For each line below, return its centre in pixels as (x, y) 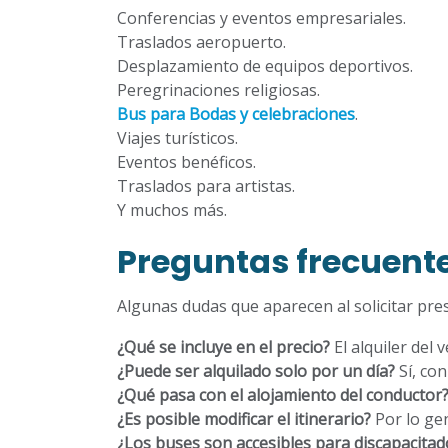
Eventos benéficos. (186, 162)
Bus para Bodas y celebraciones (236, 114)
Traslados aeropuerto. (201, 42)
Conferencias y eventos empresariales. (261, 18)
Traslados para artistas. (206, 186)
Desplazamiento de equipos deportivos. (265, 66)
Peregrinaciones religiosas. (218, 90)
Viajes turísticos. (177, 138)
